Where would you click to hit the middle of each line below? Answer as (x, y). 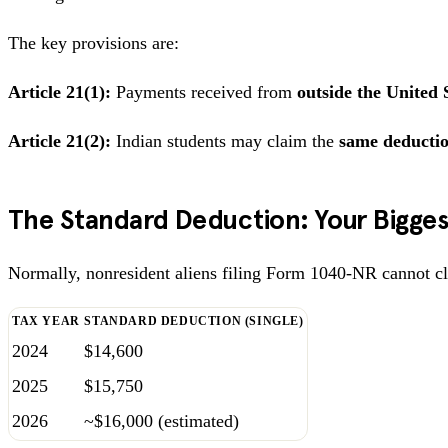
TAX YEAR (46, 320)
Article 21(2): (59, 140)
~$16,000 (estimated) (161, 420)
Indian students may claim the (225, 140)
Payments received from (204, 91)
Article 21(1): (59, 91)
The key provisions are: (93, 42)
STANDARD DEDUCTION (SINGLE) (194, 320)
